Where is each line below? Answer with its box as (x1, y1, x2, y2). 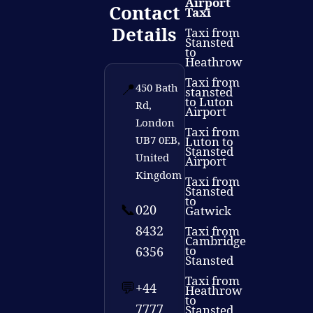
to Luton (184, 94, 233, 110)
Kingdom (135, 168, 182, 182)
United (135, 150, 169, 165)
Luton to (184, 133, 233, 150)
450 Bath (135, 80, 178, 95)
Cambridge (184, 233, 246, 249)
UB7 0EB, (135, 133, 180, 147)
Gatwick (184, 203, 231, 219)
